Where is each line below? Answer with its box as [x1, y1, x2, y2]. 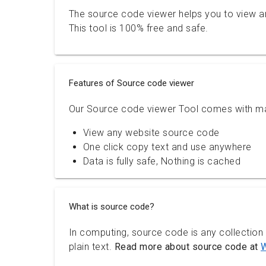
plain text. [68, 241, 115, 252]
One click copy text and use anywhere [83, 141, 252, 153]
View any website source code [83, 127, 220, 138]
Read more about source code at [114, 241, 261, 252]
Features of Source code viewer [68, 77, 194, 88]
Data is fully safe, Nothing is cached [83, 156, 240, 167]
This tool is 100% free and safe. [68, 23, 208, 34]
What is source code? [68, 201, 154, 212]
